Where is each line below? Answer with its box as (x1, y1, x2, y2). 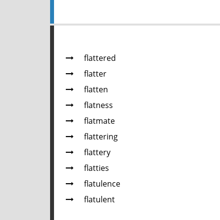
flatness (84, 99, 113, 112)
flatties (84, 162, 109, 175)
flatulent (84, 193, 115, 206)
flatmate (84, 115, 115, 128)
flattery (84, 146, 110, 159)
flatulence (84, 178, 120, 191)
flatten (84, 83, 108, 96)
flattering (84, 131, 118, 143)
